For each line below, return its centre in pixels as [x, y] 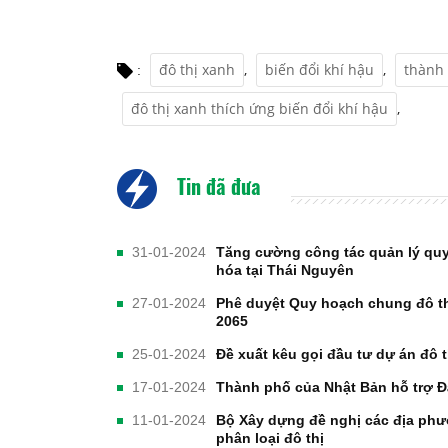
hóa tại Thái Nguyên [285, 270]
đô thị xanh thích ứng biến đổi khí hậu [259, 109]
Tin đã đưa [216, 186]
